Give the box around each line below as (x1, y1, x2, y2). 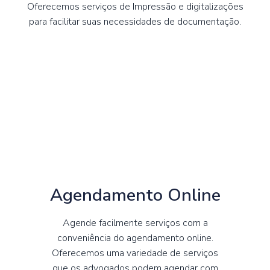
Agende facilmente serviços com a (62, 216, 208, 230)
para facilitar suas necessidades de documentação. (29, 14, 241, 28)
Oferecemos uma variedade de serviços (52, 246, 218, 260)
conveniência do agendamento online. (57, 231, 213, 245)
